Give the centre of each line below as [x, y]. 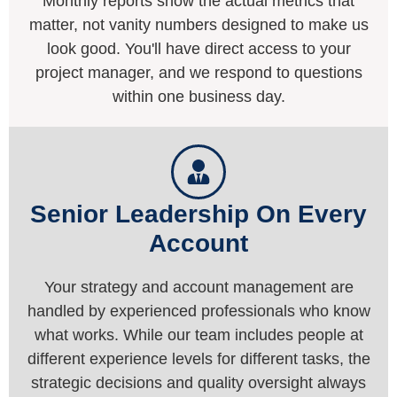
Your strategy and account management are [198, 288]
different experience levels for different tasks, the [198, 359]
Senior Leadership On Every [198, 214]
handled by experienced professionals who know [198, 311]
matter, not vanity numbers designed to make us [198, 25]
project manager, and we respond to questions [198, 73]
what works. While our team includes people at [198, 335]
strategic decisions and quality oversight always [198, 383]
